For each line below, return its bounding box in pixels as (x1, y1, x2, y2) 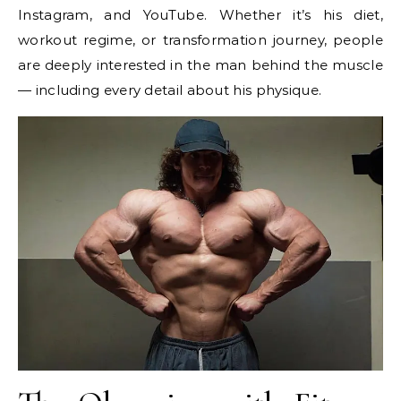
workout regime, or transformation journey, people (18, 31, 383, 49)
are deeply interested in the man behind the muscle (18, 56, 383, 74)
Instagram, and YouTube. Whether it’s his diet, (18, 6, 383, 24)
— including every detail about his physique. (18, 81, 322, 99)
